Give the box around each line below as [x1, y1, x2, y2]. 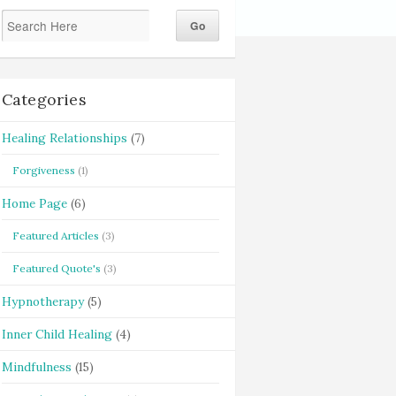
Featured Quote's [11, 262, 101, 275]
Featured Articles [11, 229, 99, 242]
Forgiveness [11, 164, 75, 177]
